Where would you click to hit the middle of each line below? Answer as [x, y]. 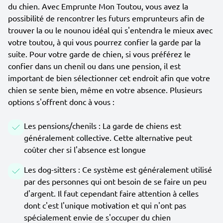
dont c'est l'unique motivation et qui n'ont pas [105, 205]
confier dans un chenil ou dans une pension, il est [94, 66]
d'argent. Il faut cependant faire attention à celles [111, 193]
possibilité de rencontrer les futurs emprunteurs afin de [106, 18]
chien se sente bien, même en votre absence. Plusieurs [105, 90]
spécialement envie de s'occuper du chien [97, 217]
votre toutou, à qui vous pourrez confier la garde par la [104, 42]
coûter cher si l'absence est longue [85, 149]
